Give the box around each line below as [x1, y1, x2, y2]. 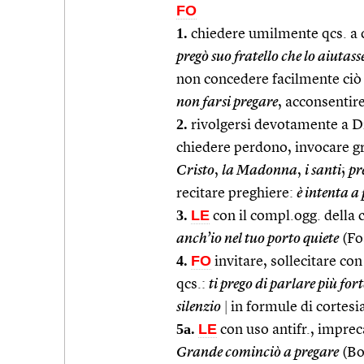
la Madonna [222, 162, 297, 178]
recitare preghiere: [176, 185, 297, 201]
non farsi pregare [176, 94, 278, 110]
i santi [305, 162, 341, 178]
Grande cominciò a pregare [176, 344, 339, 360]
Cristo [176, 162, 214, 178]
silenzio [176, 299, 221, 314]
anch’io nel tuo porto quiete [176, 231, 339, 246]
